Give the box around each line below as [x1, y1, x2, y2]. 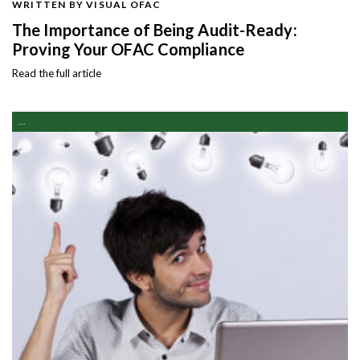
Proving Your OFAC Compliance [12, 39, 244, 59]
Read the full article [12, 66, 101, 80]
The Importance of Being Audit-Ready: [12, 19, 297, 39]
